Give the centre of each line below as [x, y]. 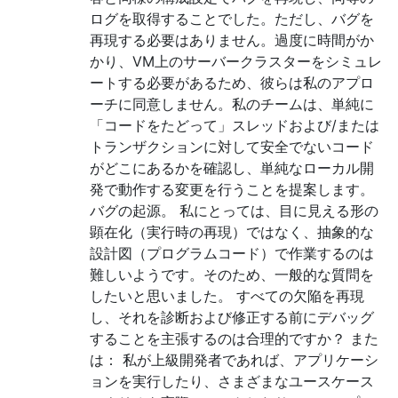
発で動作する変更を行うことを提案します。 [232, 189]
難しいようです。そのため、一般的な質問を [232, 275]
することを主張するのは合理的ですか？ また [234, 338]
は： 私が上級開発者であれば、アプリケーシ [234, 360]
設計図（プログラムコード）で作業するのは [232, 253]
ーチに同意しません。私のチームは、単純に [232, 104]
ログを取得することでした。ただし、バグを [232, 19]
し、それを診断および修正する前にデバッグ [232, 317]
